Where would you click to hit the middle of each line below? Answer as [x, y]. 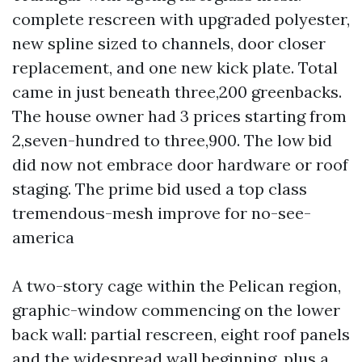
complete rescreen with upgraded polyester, [181, 19]
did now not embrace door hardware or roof [180, 164]
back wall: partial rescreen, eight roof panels [181, 334]
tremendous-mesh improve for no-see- [162, 213]
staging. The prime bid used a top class [160, 189]
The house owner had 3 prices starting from [179, 116]
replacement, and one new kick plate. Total [175, 67]
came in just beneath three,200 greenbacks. [177, 92]
